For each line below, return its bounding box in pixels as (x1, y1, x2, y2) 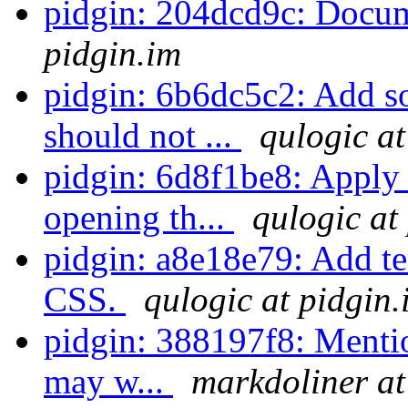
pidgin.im (44, 34, 181, 74)
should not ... (44, 116, 241, 156)
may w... (44, 362, 173, 402)
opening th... (44, 198, 234, 238)
